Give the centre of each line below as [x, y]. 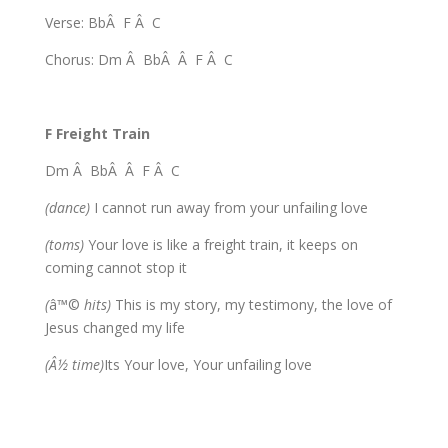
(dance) [67, 207]
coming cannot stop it [115, 267]
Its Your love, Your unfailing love [207, 364]
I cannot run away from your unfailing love [228, 207]
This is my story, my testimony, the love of [251, 304]
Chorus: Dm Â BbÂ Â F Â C [138, 59]
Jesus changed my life [114, 327]
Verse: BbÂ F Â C [102, 22]
